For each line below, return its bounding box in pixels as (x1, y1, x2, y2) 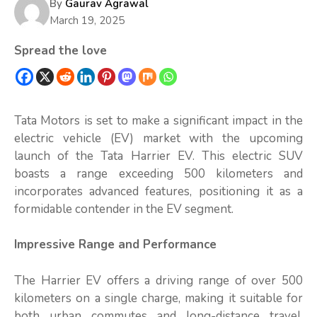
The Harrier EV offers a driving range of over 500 (14, 272, 303, 289)
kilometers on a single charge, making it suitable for (14, 289, 303, 306)
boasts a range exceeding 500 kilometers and (14, 165, 303, 182)
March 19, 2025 (50, 13, 125, 28)
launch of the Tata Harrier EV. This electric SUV (14, 147, 303, 164)
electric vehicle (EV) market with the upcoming (14, 129, 303, 146)
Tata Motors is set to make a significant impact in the (14, 112, 303, 129)
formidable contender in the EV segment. (14, 200, 234, 217)
